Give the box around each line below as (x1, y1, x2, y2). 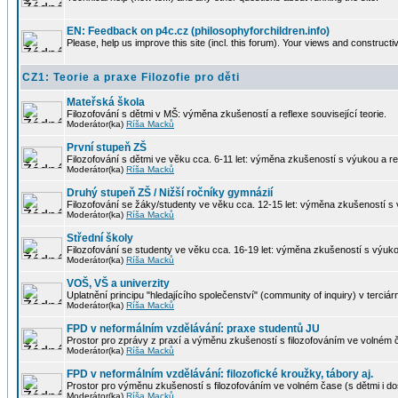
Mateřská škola (67, 96, 145, 108)
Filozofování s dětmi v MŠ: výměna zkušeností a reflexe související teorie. (67, 108, 386, 119)
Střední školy (67, 232, 133, 244)
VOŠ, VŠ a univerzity (67, 277, 170, 290)
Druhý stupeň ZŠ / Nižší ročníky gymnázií (67, 187, 273, 199)
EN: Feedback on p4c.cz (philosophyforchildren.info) (67, 25, 330, 37)
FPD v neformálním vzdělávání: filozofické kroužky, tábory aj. (67, 368, 373, 380)
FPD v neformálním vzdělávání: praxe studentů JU (67, 322, 320, 335)
